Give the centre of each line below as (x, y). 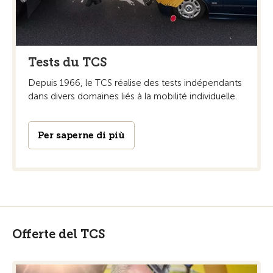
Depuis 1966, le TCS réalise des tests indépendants (135, 83)
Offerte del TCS (59, 234)
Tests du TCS (68, 62)
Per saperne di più (81, 135)
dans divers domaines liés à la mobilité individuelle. (133, 96)
